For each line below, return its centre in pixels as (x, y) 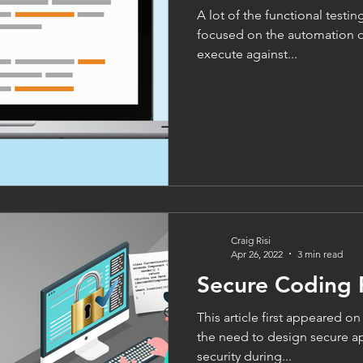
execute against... (247, 54)
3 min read (320, 254)
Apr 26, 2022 (257, 254)
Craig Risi (251, 240)
